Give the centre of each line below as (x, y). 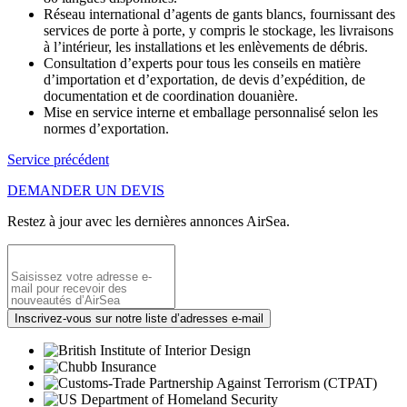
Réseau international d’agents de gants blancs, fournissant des (219, 14)
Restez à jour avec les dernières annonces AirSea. (149, 221)
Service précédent (58, 159)
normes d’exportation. (106, 128)
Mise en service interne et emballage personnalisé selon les (211, 112)
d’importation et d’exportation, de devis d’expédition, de (204, 79)
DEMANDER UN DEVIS (86, 190)
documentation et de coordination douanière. (171, 95)
